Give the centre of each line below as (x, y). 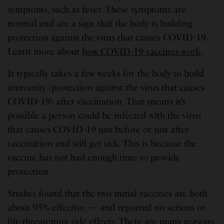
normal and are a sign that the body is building (100, 23)
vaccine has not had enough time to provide (94, 157)
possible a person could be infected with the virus (104, 115)
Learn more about (45, 51)
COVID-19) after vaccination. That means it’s (97, 101)
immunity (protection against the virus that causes (106, 87)
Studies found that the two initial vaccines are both (108, 193)
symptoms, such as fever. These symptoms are (97, 9)
